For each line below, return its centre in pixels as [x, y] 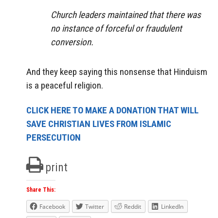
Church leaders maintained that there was [126, 15]
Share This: [41, 190]
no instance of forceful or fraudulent [116, 29]
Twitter [95, 206]
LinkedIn [172, 206]
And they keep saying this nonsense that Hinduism [117, 72]
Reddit [133, 206]
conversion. [72, 42]
